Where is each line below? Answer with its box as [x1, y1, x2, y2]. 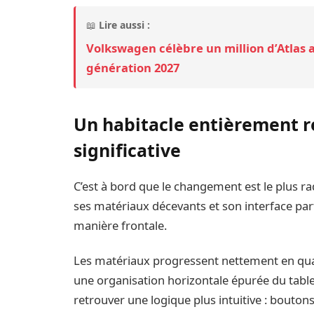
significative [74, 138, 182, 163]
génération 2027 [86, 59, 180, 76]
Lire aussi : [99, 18, 151, 32]
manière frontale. [74, 217, 168, 234]
